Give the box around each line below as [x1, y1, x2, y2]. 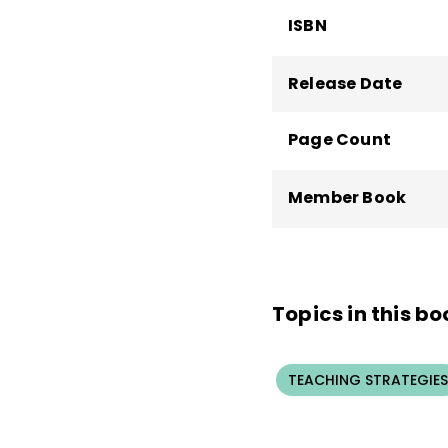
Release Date [288, 71, 403, 95]
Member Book [288, 185, 407, 209]
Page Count [288, 127, 391, 151]
